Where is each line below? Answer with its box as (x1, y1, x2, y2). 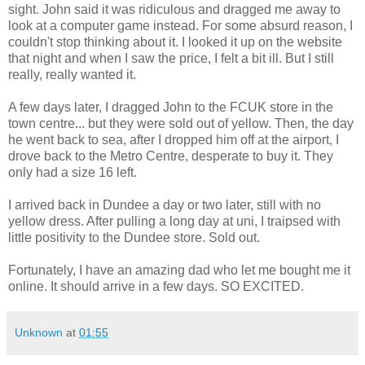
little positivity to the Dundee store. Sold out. (8, 231, 260, 245)
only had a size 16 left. (8, 165, 137, 180)
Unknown (15, 326, 63, 340)
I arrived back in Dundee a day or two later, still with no (8, 198, 321, 213)
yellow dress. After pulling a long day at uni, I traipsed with (8, 214, 341, 229)
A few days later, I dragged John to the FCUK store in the (8, 100, 333, 115)
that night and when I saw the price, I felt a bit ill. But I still (8, 51, 334, 66)
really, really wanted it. (8, 68, 136, 82)
